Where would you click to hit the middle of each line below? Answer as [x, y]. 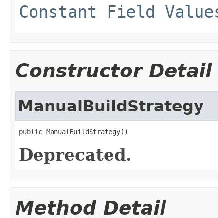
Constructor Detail [113, 71]
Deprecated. [75, 154]
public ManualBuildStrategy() [73, 132]
